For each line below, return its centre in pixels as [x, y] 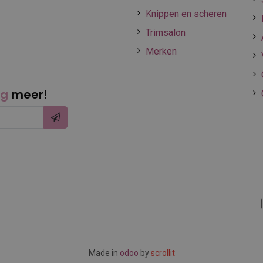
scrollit [163, 253]
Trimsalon [166, 33]
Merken [161, 51]
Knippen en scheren [186, 14]
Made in [104, 253]
